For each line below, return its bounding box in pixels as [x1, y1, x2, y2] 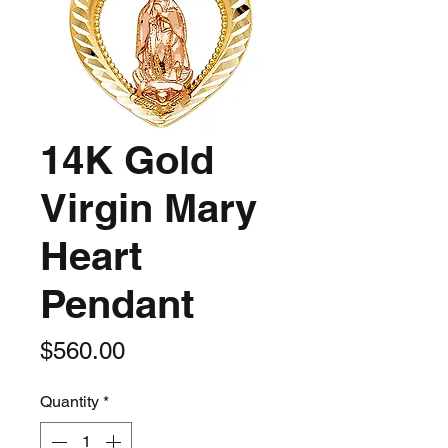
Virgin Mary [40, 184, 257, 232]
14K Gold [40, 136, 214, 184]
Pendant [40, 280, 194, 328]
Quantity [40, 392, 99, 412]
